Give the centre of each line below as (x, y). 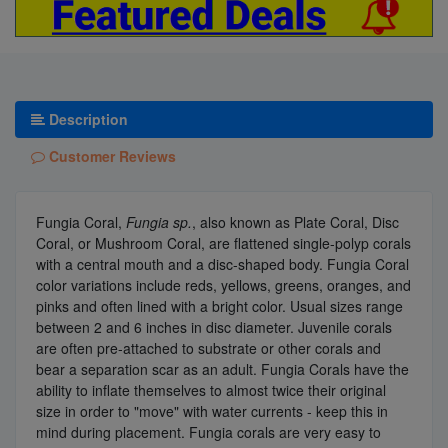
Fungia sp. (159, 221)
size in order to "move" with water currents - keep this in (212, 410)
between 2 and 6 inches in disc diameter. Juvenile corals (214, 326)
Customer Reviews (110, 155)
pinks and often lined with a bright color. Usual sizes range (219, 305)
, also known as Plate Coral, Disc (295, 221)
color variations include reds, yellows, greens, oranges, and (223, 284)
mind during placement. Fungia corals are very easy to (208, 431)
